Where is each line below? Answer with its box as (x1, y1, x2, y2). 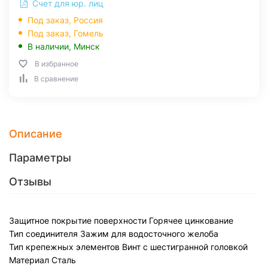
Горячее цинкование (149, 215, 233, 226)
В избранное (35, 59, 78, 68)
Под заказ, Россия (28, 15, 103, 25)
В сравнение (34, 74, 78, 83)
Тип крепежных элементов (9, 242, 120, 252)
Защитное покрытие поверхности (9, 215, 147, 226)
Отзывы (9, 175, 51, 188)
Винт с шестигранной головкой (122, 242, 248, 252)
